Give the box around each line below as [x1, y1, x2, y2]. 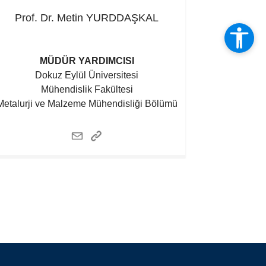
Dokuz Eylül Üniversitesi [35, 70, 139, 80]
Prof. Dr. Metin [15, 12, 87, 24]
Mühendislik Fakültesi [40, 84, 133, 94]
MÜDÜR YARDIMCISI [39, 56, 134, 66]
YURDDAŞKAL [86, 12, 159, 24]
